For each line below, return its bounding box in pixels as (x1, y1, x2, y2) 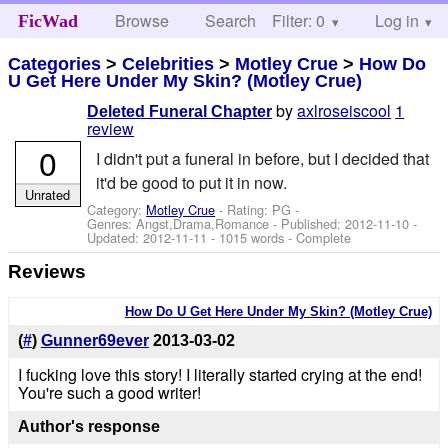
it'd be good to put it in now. (95, 170, 287, 194)
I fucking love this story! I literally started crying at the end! (17, 363, 422, 387)
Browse (115, 9, 170, 32)
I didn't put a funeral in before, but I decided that (95, 146, 429, 170)
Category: (87, 199, 147, 219)
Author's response (17, 418, 160, 436)
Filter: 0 (272, 9, 325, 32)
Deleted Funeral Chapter (87, 103, 273, 121)
